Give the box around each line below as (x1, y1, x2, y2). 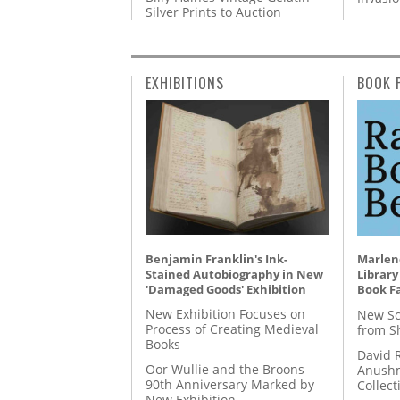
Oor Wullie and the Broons (146, 361, 304, 379)
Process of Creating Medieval (146, 320, 319, 337)
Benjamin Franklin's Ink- (146, 250, 287, 267)
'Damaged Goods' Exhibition (146, 280, 306, 297)
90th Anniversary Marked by (146, 376, 314, 394)
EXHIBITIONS (146, 72, 224, 95)
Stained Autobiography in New (146, 265, 323, 282)
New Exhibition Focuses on (146, 304, 305, 322)
